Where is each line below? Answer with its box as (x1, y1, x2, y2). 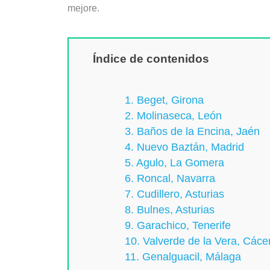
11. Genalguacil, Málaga (124, 250, 241, 263)
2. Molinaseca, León (124, 109, 222, 122)
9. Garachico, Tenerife (124, 219, 231, 231)
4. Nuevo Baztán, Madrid (124, 140, 244, 153)
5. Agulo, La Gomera (124, 156, 224, 169)
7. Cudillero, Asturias (124, 187, 224, 200)
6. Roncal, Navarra (124, 172, 215, 184)
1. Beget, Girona (124, 93, 204, 106)
